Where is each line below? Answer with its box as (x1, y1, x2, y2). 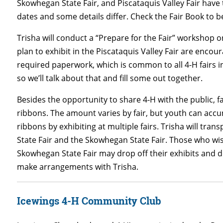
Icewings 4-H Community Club (17, 194, 162, 207)
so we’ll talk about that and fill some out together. (17, 72, 203, 84)
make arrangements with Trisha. (17, 161, 139, 172)
